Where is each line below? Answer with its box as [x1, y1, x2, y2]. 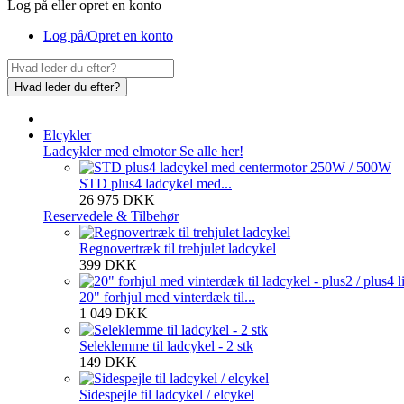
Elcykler [43, 126, 91, 142]
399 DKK [79, 256, 137, 272]
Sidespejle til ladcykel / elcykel [79, 386, 254, 402]
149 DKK [79, 353, 137, 370]
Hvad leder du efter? [14, 79, 120, 94]
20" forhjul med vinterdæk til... [79, 289, 255, 305]
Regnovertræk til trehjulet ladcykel [79, 240, 276, 256]
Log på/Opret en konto [43, 27, 173, 43]
